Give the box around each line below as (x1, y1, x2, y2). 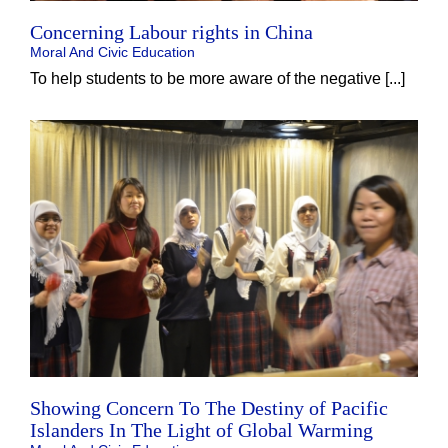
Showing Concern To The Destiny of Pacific (30, 397, 388, 420)
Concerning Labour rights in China (30, 21, 313, 43)
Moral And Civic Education (30, 44, 195, 60)
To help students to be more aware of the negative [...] (30, 70, 405, 87)
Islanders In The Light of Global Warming (30, 419, 373, 442)
